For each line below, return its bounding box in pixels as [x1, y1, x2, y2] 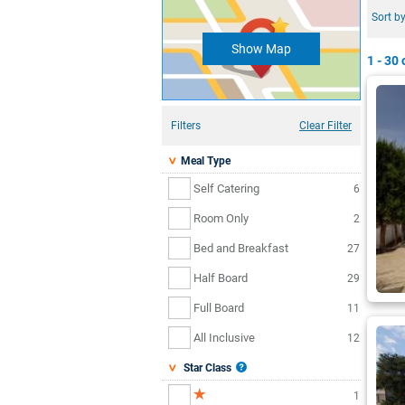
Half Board [193, 270, 248, 285]
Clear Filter [299, 119, 352, 133]
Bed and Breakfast [193, 240, 288, 255]
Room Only [193, 211, 249, 225]
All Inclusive [193, 330, 255, 344]
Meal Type [178, 155, 231, 168]
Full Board [193, 300, 244, 315]
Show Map [231, 41, 291, 56]
